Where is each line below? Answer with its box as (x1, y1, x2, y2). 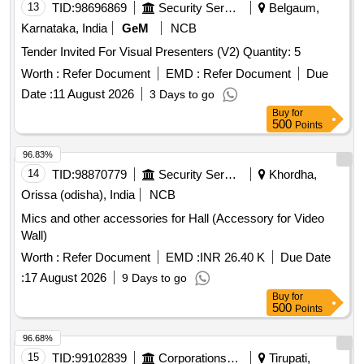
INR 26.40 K (200, 250, 265, 265)
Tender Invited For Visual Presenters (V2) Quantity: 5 (243, 45, 301, 59)
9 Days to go (122, 271, 187, 285)
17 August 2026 (24, 271, 106, 285)
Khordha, (266, 167, 317, 182)
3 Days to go (149, 88, 214, 102)
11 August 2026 (53, 87, 134, 102)
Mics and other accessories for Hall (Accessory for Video (21, 211, 324, 226)
